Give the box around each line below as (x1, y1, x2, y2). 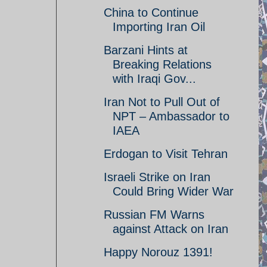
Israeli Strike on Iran (104, 170, 210, 184)
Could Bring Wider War (113, 185, 234, 198)
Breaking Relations (113, 58, 212, 71)
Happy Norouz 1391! (104, 246, 213, 259)
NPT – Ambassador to (113, 110, 229, 123)
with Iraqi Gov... (113, 72, 196, 85)
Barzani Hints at (104, 44, 188, 57)
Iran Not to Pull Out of (104, 95, 220, 108)
